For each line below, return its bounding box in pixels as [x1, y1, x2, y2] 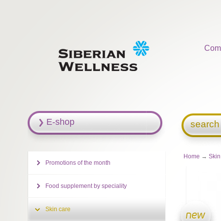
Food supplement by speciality [45, 183, 127, 189]
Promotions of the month [45, 159, 110, 166]
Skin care [45, 206, 71, 213]
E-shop [46, 117, 74, 127]
